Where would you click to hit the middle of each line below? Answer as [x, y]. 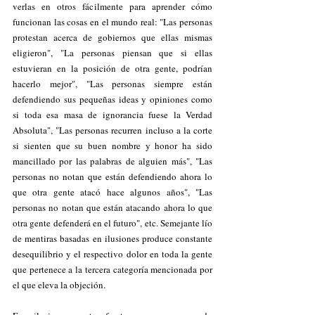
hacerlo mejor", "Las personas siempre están [112, 84]
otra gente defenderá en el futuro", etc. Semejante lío [112, 223]
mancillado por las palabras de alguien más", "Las [112, 161]
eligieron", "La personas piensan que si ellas [112, 53]
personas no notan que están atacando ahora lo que [112, 207]
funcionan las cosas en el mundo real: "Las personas [112, 22]
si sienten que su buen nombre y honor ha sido [112, 146]
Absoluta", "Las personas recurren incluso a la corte [112, 130]
